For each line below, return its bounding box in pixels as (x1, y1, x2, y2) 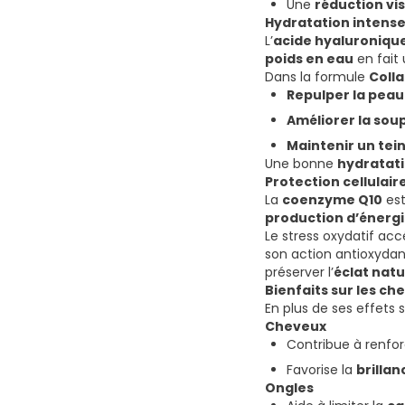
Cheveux (265, 317, 326, 336)
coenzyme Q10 (282, 191, 382, 210)
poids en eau (265, 50, 353, 69)
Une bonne (265, 155, 337, 174)
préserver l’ (265, 263, 334, 282)
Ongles (265, 379, 314, 398)
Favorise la (287, 361, 356, 380)
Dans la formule (265, 68, 369, 87)
